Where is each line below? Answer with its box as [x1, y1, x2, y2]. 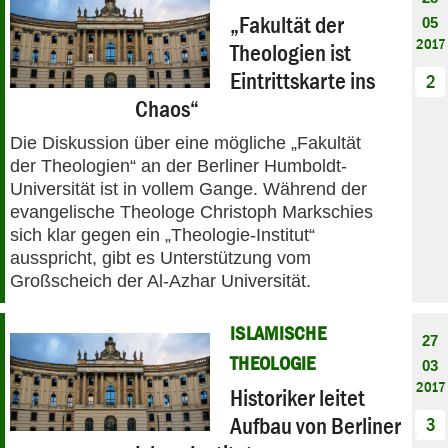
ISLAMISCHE [230, 321, 327, 344]
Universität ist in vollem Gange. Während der [10, 178, 367, 199]
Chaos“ [135, 94, 200, 122]
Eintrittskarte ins [230, 66, 375, 94]
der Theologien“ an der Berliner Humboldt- [10, 155, 347, 176]
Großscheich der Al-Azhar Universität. [10, 270, 311, 291]
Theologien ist [230, 38, 351, 66]
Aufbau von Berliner [230, 411, 401, 439]
